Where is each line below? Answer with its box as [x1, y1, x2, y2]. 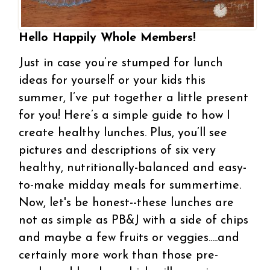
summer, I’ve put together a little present [19, 92, 249, 104]
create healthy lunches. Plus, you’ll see [19, 127, 228, 139]
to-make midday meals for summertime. [19, 179, 242, 192]
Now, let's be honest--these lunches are [19, 196, 234, 209]
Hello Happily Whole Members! [19, 31, 196, 44]
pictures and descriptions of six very [19, 144, 216, 157]
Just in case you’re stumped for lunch [19, 57, 224, 69]
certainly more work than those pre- [19, 249, 219, 262]
